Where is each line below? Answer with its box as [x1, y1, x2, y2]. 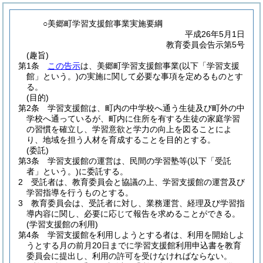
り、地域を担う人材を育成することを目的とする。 [26, 135, 215, 144]
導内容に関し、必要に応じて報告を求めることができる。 [26, 209, 240, 218]
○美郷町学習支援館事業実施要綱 [43, 19, 163, 28]
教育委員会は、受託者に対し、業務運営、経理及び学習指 [31, 198, 245, 208]
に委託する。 [79, 167, 128, 176]
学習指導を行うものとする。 [26, 188, 133, 197]
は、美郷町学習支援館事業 [80, 61, 179, 70]
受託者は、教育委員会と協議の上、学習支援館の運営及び [31, 177, 245, 187]
